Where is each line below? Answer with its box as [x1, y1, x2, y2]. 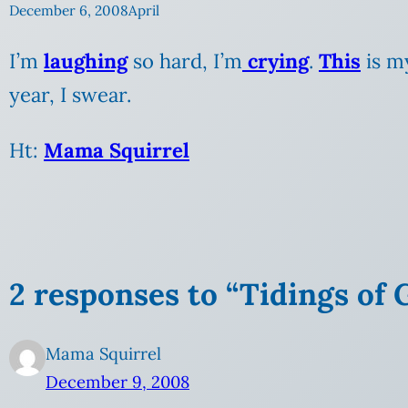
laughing [44, 48, 127, 75]
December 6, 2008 [9, 2, 128, 20]
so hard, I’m [127, 48, 242, 75]
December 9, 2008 [46, 370, 189, 393]
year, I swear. [9, 82, 131, 108]
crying [242, 48, 309, 75]
